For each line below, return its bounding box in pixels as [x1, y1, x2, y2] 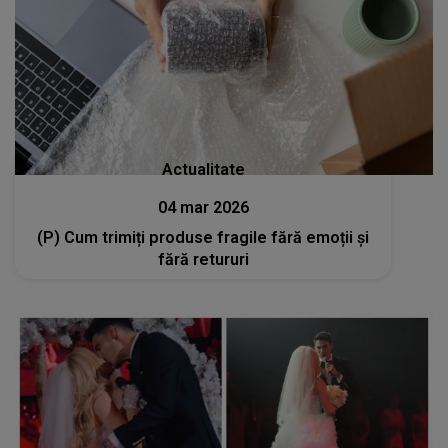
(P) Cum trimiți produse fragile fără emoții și [37, 228, 370, 248]
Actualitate [161, 160, 245, 180]
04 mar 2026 [157, 198, 249, 218]
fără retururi [157, 250, 249, 270]
